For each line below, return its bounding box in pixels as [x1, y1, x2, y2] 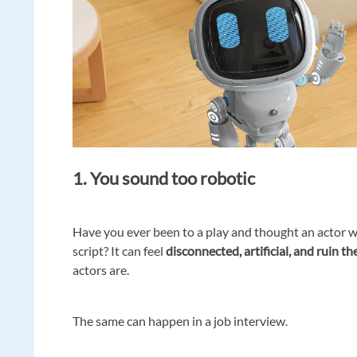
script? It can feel [73, 243, 167, 259]
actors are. [73, 262, 130, 278]
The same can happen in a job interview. [73, 313, 288, 329]
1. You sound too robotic [73, 167, 256, 190]
